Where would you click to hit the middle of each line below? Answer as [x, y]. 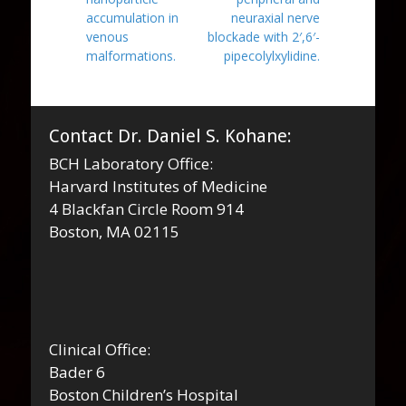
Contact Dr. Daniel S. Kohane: [170, 135]
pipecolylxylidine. [272, 55]
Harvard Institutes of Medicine [158, 186]
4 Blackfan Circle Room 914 [146, 208]
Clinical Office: [100, 349]
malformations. [131, 55]
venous [107, 36]
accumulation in [132, 17]
